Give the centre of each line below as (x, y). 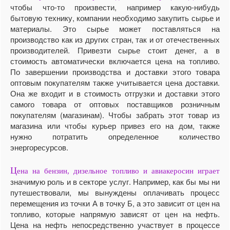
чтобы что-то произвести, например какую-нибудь (115, 7)
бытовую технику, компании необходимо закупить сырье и (115, 17)
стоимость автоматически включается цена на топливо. (115, 61)
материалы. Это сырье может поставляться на (115, 28)
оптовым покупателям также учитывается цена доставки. (115, 82)
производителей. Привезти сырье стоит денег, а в (115, 50)
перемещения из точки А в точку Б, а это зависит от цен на (115, 203)
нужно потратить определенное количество (115, 136)
